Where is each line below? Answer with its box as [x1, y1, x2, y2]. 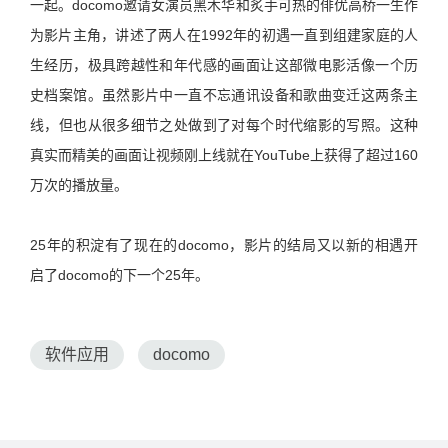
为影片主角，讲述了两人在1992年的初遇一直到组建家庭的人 [30, 26, 418, 43]
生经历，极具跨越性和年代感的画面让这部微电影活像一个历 [30, 56, 418, 73]
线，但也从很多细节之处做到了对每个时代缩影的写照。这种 [30, 116, 418, 133]
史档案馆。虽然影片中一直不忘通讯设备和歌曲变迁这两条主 [30, 86, 418, 103]
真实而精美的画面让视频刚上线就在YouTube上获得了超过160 [30, 146, 418, 163]
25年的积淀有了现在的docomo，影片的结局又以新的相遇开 [30, 236, 418, 253]
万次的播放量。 [30, 176, 128, 193]
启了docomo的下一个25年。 [30, 266, 209, 283]
